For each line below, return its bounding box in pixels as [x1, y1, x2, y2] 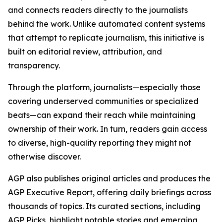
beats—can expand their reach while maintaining [8, 110, 196, 120]
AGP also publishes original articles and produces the [8, 173, 211, 183]
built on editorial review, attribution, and [8, 47, 162, 56]
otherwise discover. [8, 152, 81, 162]
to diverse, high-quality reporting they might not [8, 138, 191, 148]
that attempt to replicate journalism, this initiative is [8, 33, 204, 43]
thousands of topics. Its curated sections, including [8, 201, 201, 211]
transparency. [8, 60, 60, 70]
